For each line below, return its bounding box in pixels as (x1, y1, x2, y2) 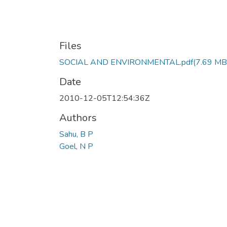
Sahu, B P (59, 129, 93, 140)
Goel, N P (59, 141, 93, 152)
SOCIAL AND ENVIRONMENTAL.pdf (59, 57, 193, 68)
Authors (59, 111, 97, 125)
